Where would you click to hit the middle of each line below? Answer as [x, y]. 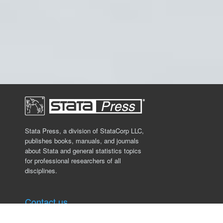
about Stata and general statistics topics [83, 150]
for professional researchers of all [73, 160]
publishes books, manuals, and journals [82, 140]
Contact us [46, 201]
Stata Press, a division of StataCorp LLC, [84, 130]
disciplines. [41, 170]
